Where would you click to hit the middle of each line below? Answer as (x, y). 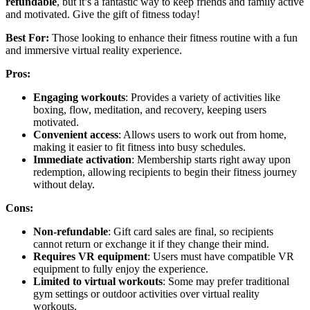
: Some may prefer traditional (226, 282)
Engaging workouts (79, 98)
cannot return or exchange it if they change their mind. (151, 244)
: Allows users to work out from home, (202, 135)
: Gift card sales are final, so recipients (191, 232)
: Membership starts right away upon (211, 160)
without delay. (64, 185)
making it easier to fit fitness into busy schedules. (139, 147)
